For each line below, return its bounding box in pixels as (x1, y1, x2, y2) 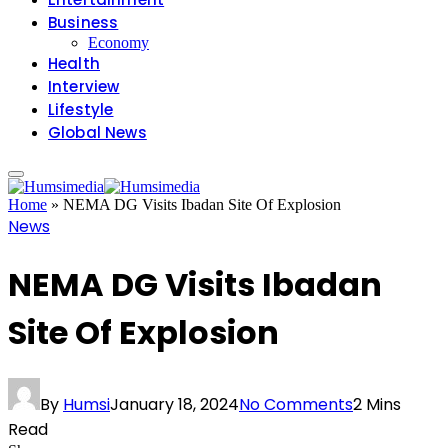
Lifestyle (48, 99, 114, 121)
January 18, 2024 (110, 393, 239, 417)
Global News (48, 122, 147, 144)
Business (48, 12, 119, 34)
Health (48, 53, 100, 75)
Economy (88, 34, 149, 52)
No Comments (239, 393, 353, 417)
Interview (48, 76, 120, 98)
